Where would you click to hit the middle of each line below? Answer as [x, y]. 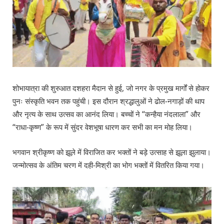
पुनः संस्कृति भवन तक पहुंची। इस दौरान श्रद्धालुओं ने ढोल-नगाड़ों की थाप [108, 101]
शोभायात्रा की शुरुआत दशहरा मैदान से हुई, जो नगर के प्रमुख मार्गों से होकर [111, 88]
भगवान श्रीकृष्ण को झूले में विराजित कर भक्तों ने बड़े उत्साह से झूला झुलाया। [112, 152]
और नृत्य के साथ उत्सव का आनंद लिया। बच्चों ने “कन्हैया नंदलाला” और [106, 114]
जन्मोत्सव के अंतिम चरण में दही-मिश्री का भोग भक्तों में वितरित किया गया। [108, 165]
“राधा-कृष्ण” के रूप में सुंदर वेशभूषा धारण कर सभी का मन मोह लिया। [102, 127]
